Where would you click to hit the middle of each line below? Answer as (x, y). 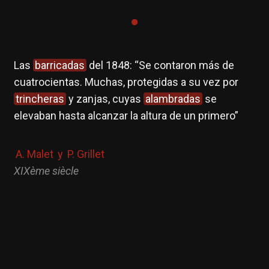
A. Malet (34, 154)
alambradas (173, 99)
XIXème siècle (46, 171)
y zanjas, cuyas (104, 99)
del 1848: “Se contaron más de (160, 65)
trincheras (40, 99)
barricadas (59, 65)
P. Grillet (86, 154)
